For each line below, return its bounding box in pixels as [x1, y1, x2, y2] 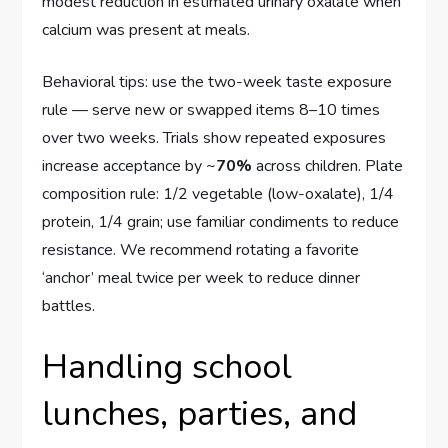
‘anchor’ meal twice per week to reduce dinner [42, 266, 361, 289]
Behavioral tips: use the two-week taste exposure [42, 70, 393, 93]
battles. [42, 294, 96, 317]
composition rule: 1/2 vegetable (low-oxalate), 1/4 [42, 182, 395, 205]
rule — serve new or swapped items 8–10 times [42, 98, 381, 121]
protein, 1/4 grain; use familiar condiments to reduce [42, 210, 400, 233]
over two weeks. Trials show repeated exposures [42, 126, 387, 149]
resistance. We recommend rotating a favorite [42, 238, 360, 261]
